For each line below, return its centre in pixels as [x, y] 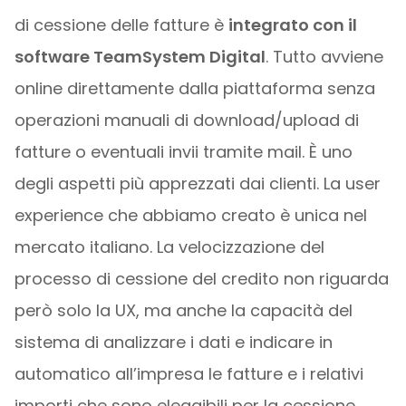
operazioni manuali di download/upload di [186, 120]
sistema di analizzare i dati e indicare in [173, 342]
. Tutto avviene [324, 57]
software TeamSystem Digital [140, 57]
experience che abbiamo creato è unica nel [190, 215]
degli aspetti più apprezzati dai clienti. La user [197, 184]
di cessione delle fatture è [121, 25]
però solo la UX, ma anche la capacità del [183, 310]
